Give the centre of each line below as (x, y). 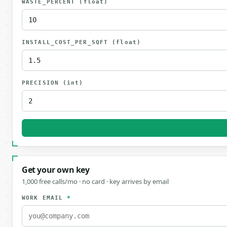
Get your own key (56, 170)
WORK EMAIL (45, 198)
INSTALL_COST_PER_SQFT (67, 42)
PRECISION (42, 83)
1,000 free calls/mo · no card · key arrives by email (95, 181)
